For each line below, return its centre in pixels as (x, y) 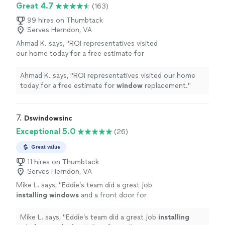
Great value (46, 147)
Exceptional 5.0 (46, 132)
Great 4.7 (35, 6)
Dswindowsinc (48, 119)
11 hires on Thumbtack (63, 162)
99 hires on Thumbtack (65, 21)
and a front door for (113, 195)
